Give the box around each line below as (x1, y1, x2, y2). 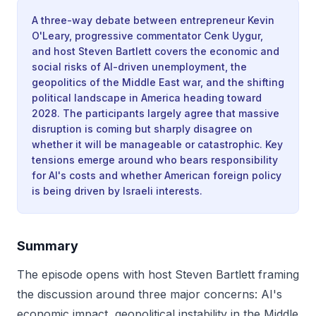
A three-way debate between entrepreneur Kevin (32, 14, 274, 26)
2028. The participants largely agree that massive (32, 107, 279, 119)
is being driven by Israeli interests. (32, 185, 202, 197)
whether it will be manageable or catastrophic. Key (32, 138, 283, 150)
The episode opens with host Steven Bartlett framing (17, 267, 299, 281)
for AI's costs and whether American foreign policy (32, 169, 281, 181)
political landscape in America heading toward (32, 92, 262, 104)
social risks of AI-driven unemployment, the (32, 61, 247, 73)
